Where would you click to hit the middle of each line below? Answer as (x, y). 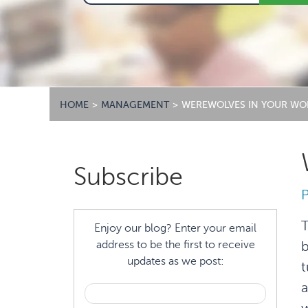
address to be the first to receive (175, 245)
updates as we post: (175, 261)
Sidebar (95, 185)
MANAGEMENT (135, 105)
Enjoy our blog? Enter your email (175, 228)
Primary (96, 161)
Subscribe (128, 177)
